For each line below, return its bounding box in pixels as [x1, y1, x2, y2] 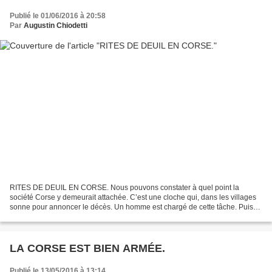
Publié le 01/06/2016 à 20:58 [10, 11, 106, 20]
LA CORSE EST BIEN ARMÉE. [10, 242, 165, 255]
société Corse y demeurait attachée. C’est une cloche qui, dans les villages [10, 193, 256, 202]
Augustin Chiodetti [24, 21, 87, 30]
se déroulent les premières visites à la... [10, 212, 140, 222]
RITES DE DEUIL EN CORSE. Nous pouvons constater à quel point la [10, 183, 239, 192]
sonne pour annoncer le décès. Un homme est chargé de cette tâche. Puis [10, 203, 253, 212]
